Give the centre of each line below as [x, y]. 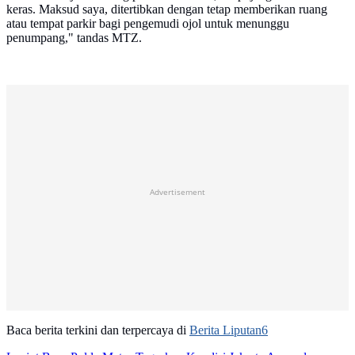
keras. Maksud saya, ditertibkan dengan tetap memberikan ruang [167, 10]
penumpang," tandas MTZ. [74, 38]
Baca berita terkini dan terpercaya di [98, 330]
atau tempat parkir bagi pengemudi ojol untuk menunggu [148, 24]
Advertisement [177, 192]
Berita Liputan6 [229, 330]
